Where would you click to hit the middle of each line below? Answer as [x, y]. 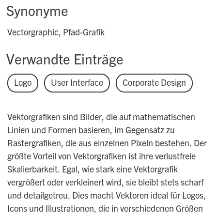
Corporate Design [154, 82]
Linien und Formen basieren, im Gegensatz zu [91, 130]
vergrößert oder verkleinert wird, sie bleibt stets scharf [105, 182]
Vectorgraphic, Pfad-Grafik [56, 32]
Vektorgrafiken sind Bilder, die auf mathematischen [101, 117]
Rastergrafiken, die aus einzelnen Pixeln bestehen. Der [107, 143]
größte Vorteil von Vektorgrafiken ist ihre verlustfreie [101, 156]
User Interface [77, 82]
